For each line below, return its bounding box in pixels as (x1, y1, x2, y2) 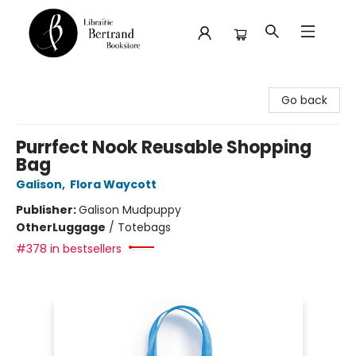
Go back (281, 92, 327, 108)
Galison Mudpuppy (79, 202, 181, 218)
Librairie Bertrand (12, 75, 104, 91)
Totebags (118, 219, 171, 235)
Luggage (52, 219, 106, 235)
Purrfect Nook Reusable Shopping (16, 135, 311, 160)
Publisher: (16, 202, 79, 218)
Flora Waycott (70, 176, 157, 192)
